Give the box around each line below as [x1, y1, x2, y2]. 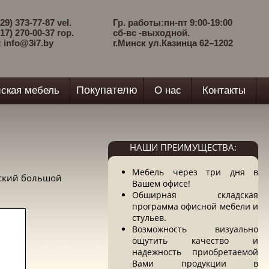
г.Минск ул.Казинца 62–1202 [113, 38, 233, 48]
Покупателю [76, 84, 138, 96]
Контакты [202, 85, 246, 96]
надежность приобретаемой [132, 246, 258, 258]
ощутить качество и [132, 235, 258, 246]
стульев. [132, 212, 169, 223]
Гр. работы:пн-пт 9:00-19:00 [113, 17, 232, 28]
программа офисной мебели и [132, 201, 258, 212]
